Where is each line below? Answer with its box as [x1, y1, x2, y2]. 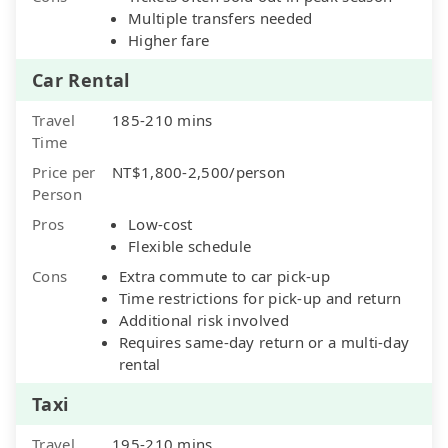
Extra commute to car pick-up [118, 265, 331, 286]
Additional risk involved [118, 309, 289, 330]
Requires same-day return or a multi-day [118, 331, 410, 352]
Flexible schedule [128, 235, 252, 256]
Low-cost [128, 213, 193, 234]
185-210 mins [112, 109, 213, 130]
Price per [32, 161, 96, 182]
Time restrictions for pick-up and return [118, 287, 402, 308]
